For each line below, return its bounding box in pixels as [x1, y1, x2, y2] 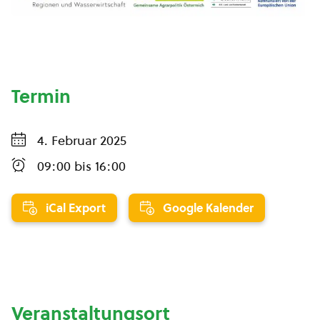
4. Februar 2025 [37, 131, 126, 149]
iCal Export [46, 199, 106, 216]
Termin [11, 83, 71, 109]
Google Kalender [163, 199, 254, 216]
